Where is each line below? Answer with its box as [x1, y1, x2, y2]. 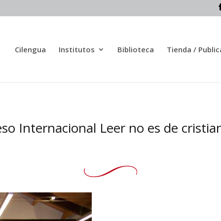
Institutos [58, 44, 95, 54]
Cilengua [14, 44, 46, 54]
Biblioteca [117, 44, 154, 54]
